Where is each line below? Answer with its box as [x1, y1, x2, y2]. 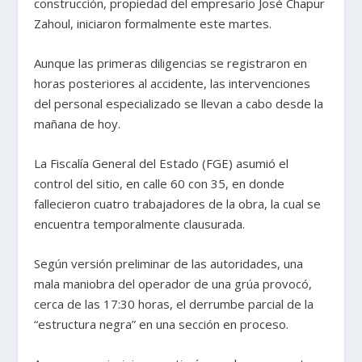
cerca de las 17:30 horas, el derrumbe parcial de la [34, 296, 314, 313]
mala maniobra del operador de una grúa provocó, [34, 276, 313, 293]
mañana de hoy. [34, 116, 121, 133]
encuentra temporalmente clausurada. [34, 216, 246, 233]
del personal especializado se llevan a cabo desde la [34, 95, 324, 112]
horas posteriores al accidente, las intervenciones [34, 75, 311, 92]
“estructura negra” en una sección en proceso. [34, 316, 289, 333]
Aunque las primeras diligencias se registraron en [34, 55, 308, 72]
